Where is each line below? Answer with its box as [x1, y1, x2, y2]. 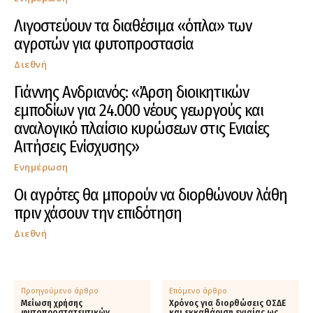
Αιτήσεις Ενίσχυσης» [14, 136, 139, 156]
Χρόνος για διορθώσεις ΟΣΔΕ [169, 298, 286, 308]
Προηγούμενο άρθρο [21, 285, 99, 296]
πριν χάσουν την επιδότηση [14, 203, 182, 223]
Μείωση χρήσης [21, 298, 82, 308]
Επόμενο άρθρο [169, 285, 228, 296]
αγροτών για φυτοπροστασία [14, 34, 194, 54]
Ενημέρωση [14, 160, 68, 173]
